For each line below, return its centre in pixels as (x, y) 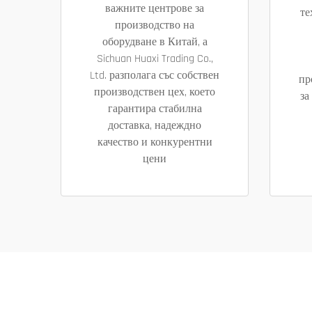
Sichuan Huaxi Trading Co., (155, 58)
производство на (155, 25)
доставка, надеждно (155, 125)
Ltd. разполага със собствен (155, 75)
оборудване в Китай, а (155, 42)
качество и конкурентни (155, 142)
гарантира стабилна (155, 109)
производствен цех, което (155, 92)
